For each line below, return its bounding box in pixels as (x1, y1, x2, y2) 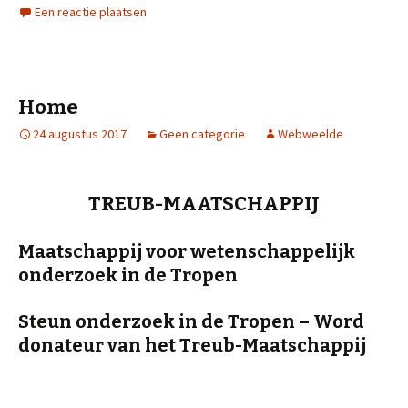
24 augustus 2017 (33, 126, 127, 142)
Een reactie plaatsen (35, 4, 147, 20)
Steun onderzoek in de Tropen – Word (18, 311, 364, 332)
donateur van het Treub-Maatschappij (18, 334, 366, 356)
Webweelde (278, 126, 343, 142)
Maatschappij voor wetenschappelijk (18, 240, 355, 262)
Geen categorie (159, 126, 245, 142)
